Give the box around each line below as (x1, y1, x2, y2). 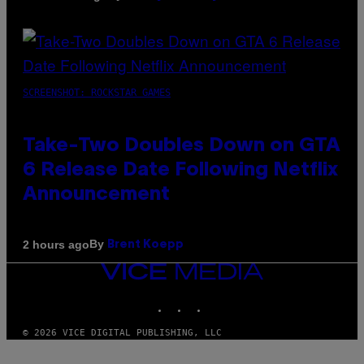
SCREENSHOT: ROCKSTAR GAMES (23, 87, 171, 99)
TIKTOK (207, 294, 241, 305)
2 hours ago (23, 237, 89, 251)
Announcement (23, 186, 170, 205)
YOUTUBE (227, 294, 266, 305)
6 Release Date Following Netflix (23, 162, 338, 180)
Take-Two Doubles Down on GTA (23, 137, 340, 156)
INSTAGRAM (188, 294, 239, 305)
